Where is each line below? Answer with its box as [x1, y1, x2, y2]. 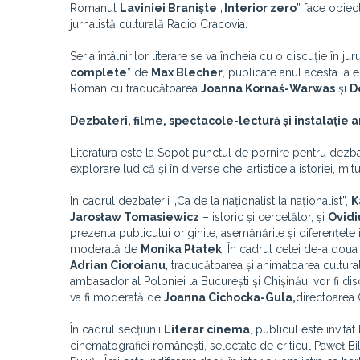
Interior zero [224, 2, 297, 14]
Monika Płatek [141, 243, 222, 256]
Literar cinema [164, 323, 250, 336]
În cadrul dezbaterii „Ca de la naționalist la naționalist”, [70, 194, 351, 207]
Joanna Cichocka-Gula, [164, 291, 296, 304]
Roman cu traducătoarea [70, 82, 201, 95]
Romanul [70, 2, 120, 14]
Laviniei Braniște [120, 2, 217, 14]
